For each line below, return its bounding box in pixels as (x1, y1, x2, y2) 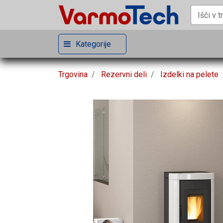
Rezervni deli (101, 70, 147, 79)
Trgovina (58, 70, 88, 79)
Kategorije (76, 39, 111, 49)
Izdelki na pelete (160, 70, 219, 79)
